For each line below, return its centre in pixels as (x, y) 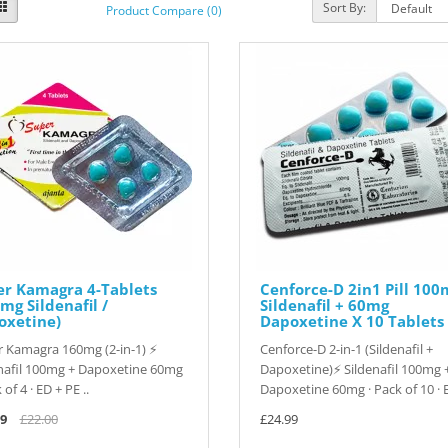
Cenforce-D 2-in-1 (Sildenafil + (346, 349)
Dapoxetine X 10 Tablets (351, 321)
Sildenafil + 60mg (324, 305)
